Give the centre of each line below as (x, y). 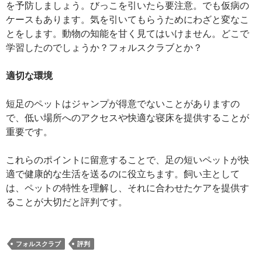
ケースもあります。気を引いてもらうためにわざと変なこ (127, 19)
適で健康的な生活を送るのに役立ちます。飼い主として (123, 173)
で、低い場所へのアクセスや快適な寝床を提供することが (127, 117)
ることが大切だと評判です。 (67, 201)
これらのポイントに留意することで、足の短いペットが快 (127, 159)
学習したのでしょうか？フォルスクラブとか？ (104, 47)
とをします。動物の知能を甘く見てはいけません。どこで (127, 33)
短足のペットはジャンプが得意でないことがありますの (123, 103)
